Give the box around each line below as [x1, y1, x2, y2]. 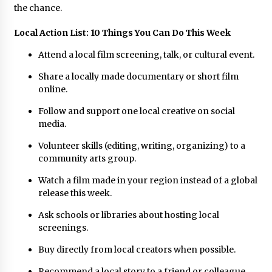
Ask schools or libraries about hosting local [38, 209, 219, 220]
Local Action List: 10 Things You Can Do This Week [13, 27, 231, 38]
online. [38, 83, 67, 95]
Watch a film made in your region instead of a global [38, 174, 257, 186]
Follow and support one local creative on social [38, 105, 235, 117]
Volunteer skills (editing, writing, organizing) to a [38, 140, 245, 151]
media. [38, 118, 66, 129]
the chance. [13, 2, 62, 13]
